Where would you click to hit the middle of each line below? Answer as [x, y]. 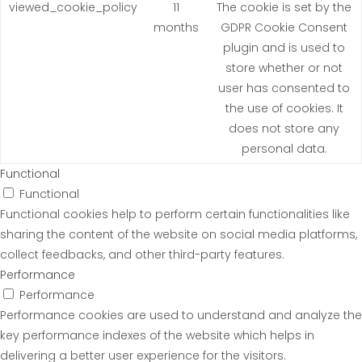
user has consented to [284, 88]
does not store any [284, 128]
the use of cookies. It [284, 108]
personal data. [284, 148]
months [176, 27]
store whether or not [284, 67]
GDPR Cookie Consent [284, 27]
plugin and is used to [284, 47]
